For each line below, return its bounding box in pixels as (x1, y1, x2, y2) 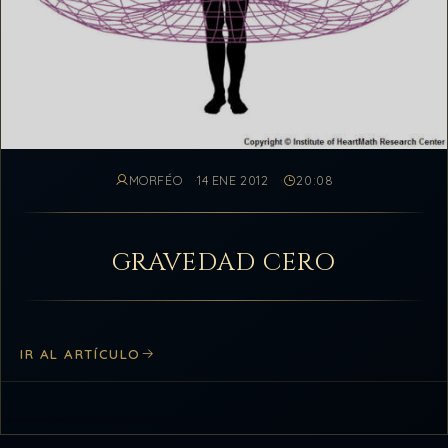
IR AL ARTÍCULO (20, 345, 141, 362)
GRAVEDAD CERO (111, 245, 337, 279)
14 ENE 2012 (197, 172, 269, 188)
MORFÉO (128, 172, 183, 188)
